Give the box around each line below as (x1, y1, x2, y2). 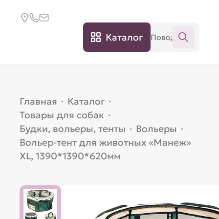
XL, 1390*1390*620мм (20, 150, 121, 162)
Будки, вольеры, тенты (20, 123, 126, 134)
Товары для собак (20, 109, 105, 121)
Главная (20, 95, 58, 107)
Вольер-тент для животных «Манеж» (20, 136, 192, 148)
